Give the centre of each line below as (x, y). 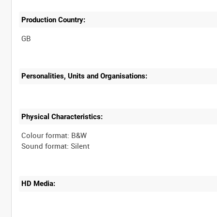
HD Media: (39, 184)
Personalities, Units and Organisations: (85, 76)
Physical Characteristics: (62, 116)
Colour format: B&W (54, 135)
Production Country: (54, 20)
